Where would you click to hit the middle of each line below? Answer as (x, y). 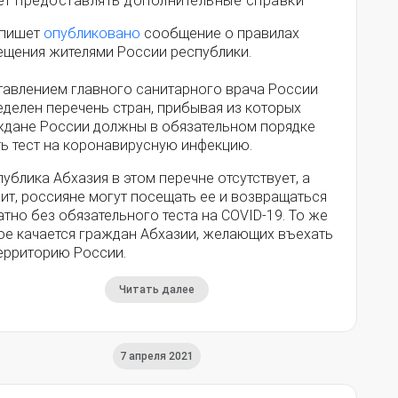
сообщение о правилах (220, 34)
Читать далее (157, 290)
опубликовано (92, 34)
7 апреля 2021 (157, 357)
